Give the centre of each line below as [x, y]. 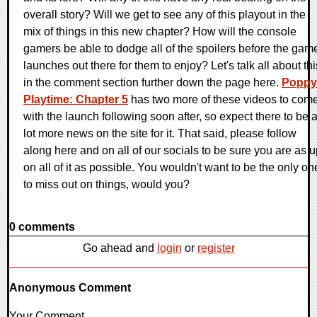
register [216, 248]
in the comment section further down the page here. [152, 82]
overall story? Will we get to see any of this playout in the [165, 14]
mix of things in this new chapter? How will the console [160, 31]
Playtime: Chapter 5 [76, 99]
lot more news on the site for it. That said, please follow [160, 133]
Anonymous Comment [70, 287]
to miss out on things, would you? [106, 184]
